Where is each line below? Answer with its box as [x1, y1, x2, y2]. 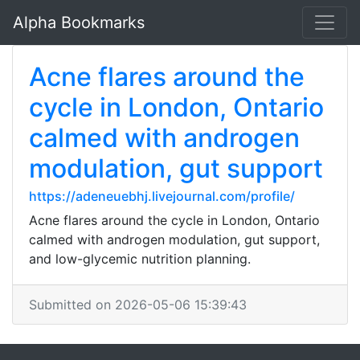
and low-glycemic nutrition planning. [29, 251, 251, 267]
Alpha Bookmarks [13, 13, 145, 32]
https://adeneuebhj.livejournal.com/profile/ [29, 188, 295, 204]
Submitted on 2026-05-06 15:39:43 [29, 297, 247, 313]
